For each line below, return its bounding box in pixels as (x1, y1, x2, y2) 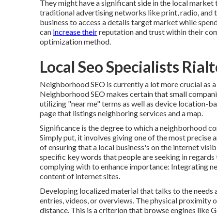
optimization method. (40, 37, 111, 46)
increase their (53, 27, 97, 36)
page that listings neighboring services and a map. (40, 108, 203, 118)
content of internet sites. (40, 171, 120, 181)
